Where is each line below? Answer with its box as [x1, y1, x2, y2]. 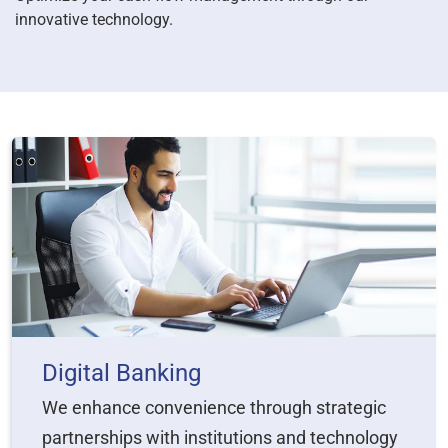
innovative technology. [15, 10, 173, 29]
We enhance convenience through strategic [42, 397, 386, 418]
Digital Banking [42, 359, 201, 387]
